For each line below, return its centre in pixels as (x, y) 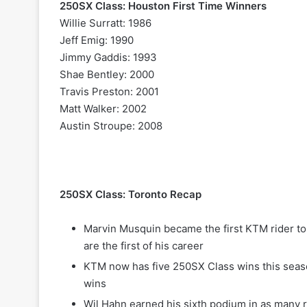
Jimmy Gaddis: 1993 (108, 58)
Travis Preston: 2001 (109, 92)
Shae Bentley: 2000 (107, 75)
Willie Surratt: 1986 (106, 23)
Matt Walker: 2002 (103, 109)
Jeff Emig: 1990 (97, 40)
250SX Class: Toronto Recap (131, 195)
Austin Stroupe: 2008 (111, 126)
